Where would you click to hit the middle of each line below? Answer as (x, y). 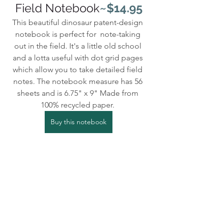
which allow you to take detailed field (79, 69)
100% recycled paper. (79, 105)
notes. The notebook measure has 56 (79, 81)
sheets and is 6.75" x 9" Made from (79, 93)
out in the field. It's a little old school (79, 46)
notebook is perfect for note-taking (79, 34)
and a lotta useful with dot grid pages (79, 57)
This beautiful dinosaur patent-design (79, 22)
